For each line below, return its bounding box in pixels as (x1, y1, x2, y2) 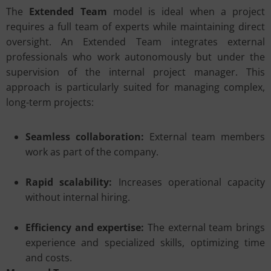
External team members (143, 130, 265, 143)
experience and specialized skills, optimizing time (25, 236, 265, 249)
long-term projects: (6, 96, 94, 109)
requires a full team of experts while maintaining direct (6, 20, 265, 33)
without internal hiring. (25, 191, 130, 204)
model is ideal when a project (106, 5, 265, 18)
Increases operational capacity (112, 175, 265, 189)
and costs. (25, 251, 72, 264)
